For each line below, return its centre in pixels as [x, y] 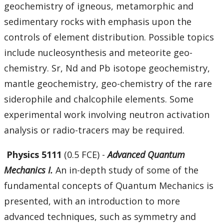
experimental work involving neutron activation [107, 115]
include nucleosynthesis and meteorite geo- [98, 53]
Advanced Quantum [146, 155]
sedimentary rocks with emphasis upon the [98, 22]
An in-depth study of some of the [127, 170]
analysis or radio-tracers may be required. [94, 130]
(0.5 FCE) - [86, 155]
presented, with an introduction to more [92, 201]
